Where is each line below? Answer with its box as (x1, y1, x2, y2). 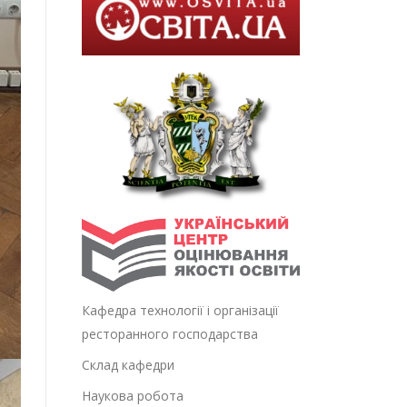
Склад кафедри (82, 356, 174, 374)
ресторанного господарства (82, 325, 258, 343)
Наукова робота (82, 387, 184, 405)
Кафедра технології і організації (82, 302, 279, 320)
